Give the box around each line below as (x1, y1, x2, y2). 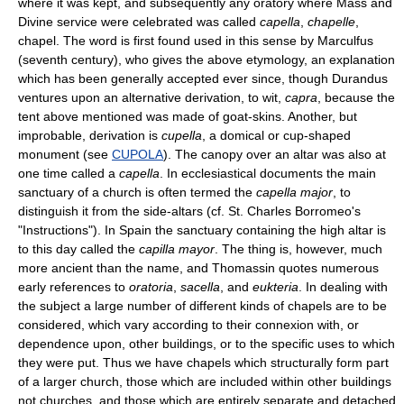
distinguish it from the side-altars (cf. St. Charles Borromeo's (18, 203, 361, 218)
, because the (317, 89, 395, 105)
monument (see (18, 146, 112, 161)
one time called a (18, 165, 119, 180)
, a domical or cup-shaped (202, 127, 351, 142)
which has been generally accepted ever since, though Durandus (18, 70, 388, 86)
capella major (256, 184, 333, 199)
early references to (18, 279, 129, 294)
